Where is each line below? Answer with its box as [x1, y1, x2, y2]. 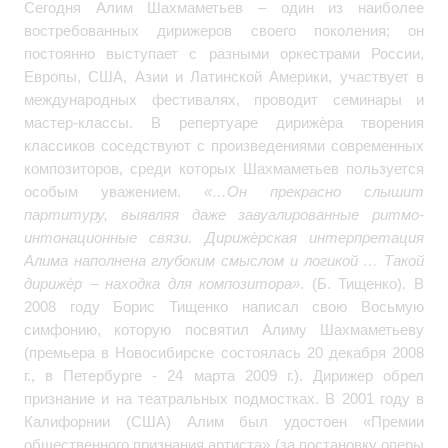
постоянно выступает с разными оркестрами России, [24, 44, 424, 62]
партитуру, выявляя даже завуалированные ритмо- [24, 205, 424, 223]
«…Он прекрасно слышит [204, 182, 424, 200]
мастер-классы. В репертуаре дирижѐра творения [24, 113, 424, 131]
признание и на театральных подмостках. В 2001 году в [24, 389, 424, 407]
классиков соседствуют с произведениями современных [24, 136, 424, 154]
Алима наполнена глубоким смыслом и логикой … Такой [24, 251, 424, 269]
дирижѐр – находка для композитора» [24, 274, 301, 292]
